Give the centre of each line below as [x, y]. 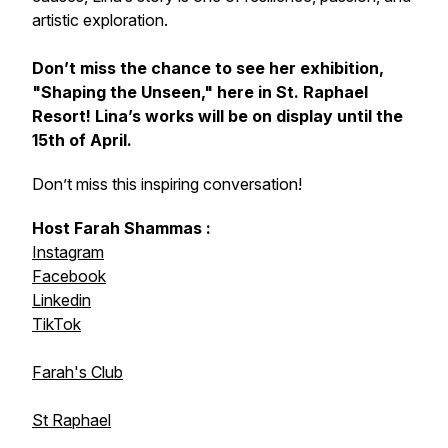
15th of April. [82, 140]
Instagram [68, 252]
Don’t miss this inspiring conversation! [167, 184]
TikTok [56, 324]
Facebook [69, 276]
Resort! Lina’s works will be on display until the [217, 116]
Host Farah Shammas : [121, 228]
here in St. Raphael [290, 92]
